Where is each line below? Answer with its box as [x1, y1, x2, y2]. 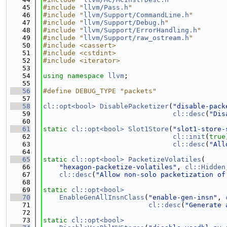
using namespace [43, 72, 108, 80]
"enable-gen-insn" [148, 194, 217, 201]
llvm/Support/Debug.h [84, 19, 165, 26]
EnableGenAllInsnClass [59, 194, 144, 201]
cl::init [173, 133, 205, 140]
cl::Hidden [185, 163, 225, 171]
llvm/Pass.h [84, 4, 128, 11]
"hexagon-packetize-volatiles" [59, 163, 177, 171]
